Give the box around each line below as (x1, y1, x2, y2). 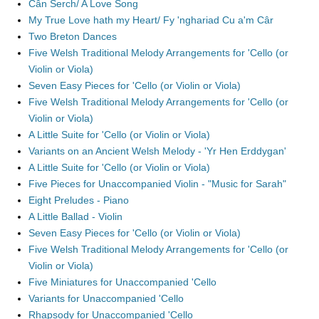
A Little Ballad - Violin (28, 211, 122, 222)
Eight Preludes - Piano (28, 194, 129, 206)
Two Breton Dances (28, 31, 117, 42)
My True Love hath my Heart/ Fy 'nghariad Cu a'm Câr (28, 14, 273, 26)
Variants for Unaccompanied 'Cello (28, 293, 184, 304)
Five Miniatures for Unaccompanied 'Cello (28, 276, 216, 288)
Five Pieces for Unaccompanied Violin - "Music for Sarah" (28, 178, 286, 189)
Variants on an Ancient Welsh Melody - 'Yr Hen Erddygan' (28, 145, 286, 157)
